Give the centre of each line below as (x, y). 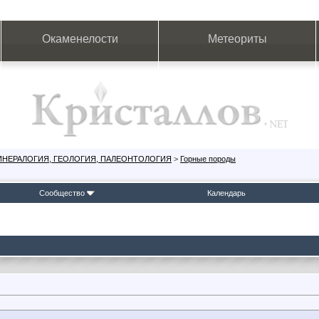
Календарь (226, 193)
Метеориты (237, 39)
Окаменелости (80, 39)
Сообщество (62, 193)
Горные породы (208, 159)
